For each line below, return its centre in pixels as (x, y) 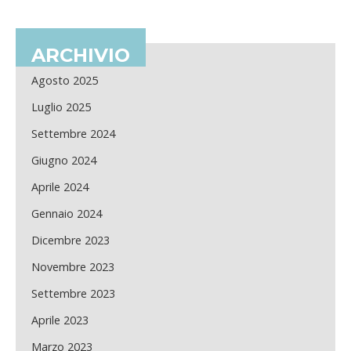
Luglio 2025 (61, 107)
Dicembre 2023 (71, 241)
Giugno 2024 (64, 161)
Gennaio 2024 (67, 214)
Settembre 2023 (73, 294)
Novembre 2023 (73, 267)
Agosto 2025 (65, 81)
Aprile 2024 (60, 187)
